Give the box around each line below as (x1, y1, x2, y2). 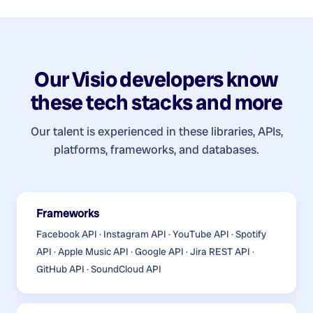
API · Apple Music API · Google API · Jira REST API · (36, 245, 254, 259)
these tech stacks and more (30, 89, 283, 117)
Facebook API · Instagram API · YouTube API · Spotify (36, 228, 266, 241)
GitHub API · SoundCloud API (36, 263, 161, 276)
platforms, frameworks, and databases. (54, 142, 259, 158)
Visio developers (72, 66, 224, 94)
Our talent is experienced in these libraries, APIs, (30, 124, 283, 140)
